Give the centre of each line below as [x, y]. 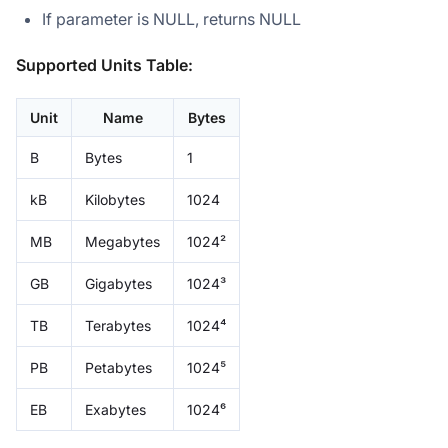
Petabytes [118, 367]
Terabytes [118, 325]
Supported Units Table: [104, 64]
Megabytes [122, 241]
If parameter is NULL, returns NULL [171, 18]
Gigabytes [118, 283]
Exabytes [115, 409]
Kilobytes [115, 199]
